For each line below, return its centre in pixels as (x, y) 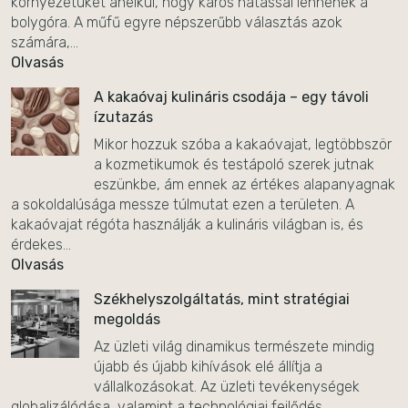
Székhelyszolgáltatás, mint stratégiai (222, 299)
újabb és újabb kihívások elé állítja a (208, 367)
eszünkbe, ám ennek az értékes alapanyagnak (245, 184)
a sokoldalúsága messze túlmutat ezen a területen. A (183, 204)
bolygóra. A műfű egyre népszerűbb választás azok (177, 22)
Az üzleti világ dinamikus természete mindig (234, 347)
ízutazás (123, 117)
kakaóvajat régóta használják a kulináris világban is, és (187, 224)
